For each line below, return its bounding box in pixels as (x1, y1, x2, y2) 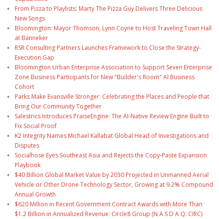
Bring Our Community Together (15, 102, 102, 110)
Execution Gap (15, 53, 54, 62)
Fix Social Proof (15, 122, 57, 130)
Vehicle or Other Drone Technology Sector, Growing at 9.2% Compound (15, 180, 213, 189)
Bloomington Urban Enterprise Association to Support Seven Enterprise (15, 63, 212, 71)
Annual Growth (15, 190, 56, 198)
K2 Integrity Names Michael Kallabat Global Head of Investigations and (15, 131, 209, 140)
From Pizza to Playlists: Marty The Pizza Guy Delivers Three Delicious (15, 4, 202, 13)
